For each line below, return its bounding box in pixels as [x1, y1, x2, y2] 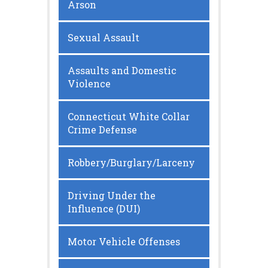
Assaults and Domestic [68, 64, 176, 77]
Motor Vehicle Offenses [68, 235, 180, 248]
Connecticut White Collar [68, 110, 190, 123]
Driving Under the [68, 189, 156, 202]
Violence [68, 77, 111, 90]
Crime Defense [68, 123, 137, 136]
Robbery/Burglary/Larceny [68, 156, 195, 169]
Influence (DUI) [68, 202, 140, 215]
